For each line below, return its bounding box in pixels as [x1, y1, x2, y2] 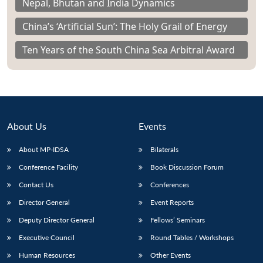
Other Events [150, 251, 191, 260]
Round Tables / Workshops [150, 233, 234, 242]
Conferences [150, 180, 189, 190]
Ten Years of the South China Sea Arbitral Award [22, 43, 235, 57]
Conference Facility [19, 163, 78, 172]
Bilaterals [150, 145, 178, 154]
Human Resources [19, 251, 75, 260]
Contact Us [19, 180, 53, 190]
